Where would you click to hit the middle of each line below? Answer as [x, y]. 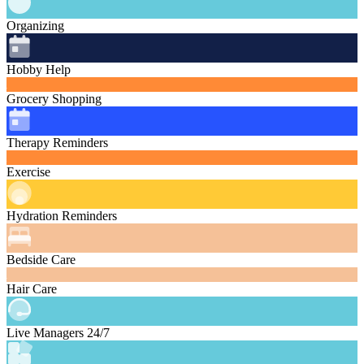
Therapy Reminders [57, 143]
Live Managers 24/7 [58, 333]
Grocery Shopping [54, 99]
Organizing [35, 26]
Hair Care [32, 289]
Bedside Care [41, 260]
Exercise [28, 172]
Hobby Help [39, 70]
